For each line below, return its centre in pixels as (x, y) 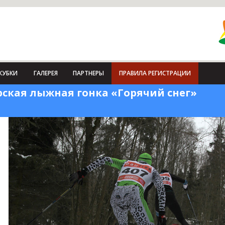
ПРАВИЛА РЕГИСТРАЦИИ (155, 73)
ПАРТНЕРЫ (88, 73)
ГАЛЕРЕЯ (45, 73)
